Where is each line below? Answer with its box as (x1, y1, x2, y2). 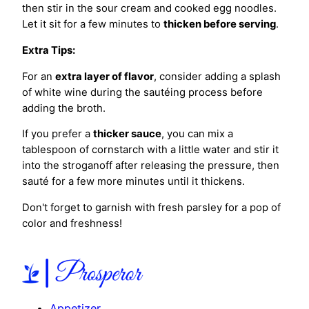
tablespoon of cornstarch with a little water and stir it (22, 143, 279, 157)
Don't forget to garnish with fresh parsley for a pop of (22, 201, 281, 215)
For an (22, 70, 55, 83)
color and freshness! (22, 217, 122, 230)
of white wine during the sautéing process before (22, 86, 263, 99)
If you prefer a (22, 128, 93, 141)
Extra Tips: (22, 43, 75, 57)
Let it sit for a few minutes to (22, 17, 163, 30)
